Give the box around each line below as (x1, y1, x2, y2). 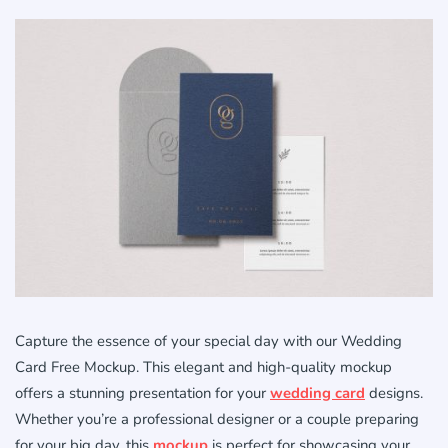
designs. (365, 383, 423, 404)
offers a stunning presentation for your (15, 383, 270, 404)
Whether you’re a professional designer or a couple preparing (15, 409, 419, 430)
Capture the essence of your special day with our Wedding (15, 331, 402, 352)
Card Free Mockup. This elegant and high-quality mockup (15, 357, 392, 378)
